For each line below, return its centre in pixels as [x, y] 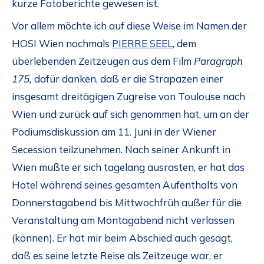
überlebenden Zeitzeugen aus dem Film [103, 61]
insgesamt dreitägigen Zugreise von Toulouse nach [128, 97]
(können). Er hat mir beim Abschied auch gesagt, [122, 238]
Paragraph [218, 61]
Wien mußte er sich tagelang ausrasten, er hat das [128, 167]
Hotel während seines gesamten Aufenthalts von [125, 185]
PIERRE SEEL [142, 44]
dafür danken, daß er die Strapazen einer [128, 79]
